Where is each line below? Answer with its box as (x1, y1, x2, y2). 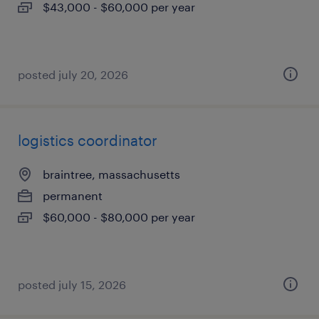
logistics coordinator (18, 132, 157, 149)
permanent (43, 189, 103, 202)
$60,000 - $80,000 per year (43, 210, 195, 224)
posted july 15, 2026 (18, 278, 126, 291)
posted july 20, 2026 (18, 68, 128, 81)
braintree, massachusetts (43, 167, 180, 181)
